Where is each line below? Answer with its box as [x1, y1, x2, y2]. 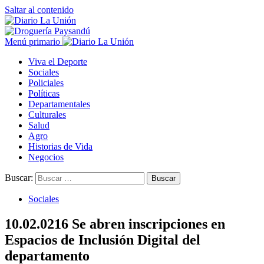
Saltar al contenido [5, 5, 74, 15]
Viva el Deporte [28, 57, 87, 67]
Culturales [28, 110, 66, 120]
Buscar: [5, 173, 33, 183]
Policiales [28, 78, 64, 88]
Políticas [28, 88, 60, 98]
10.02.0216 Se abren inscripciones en [5, 216, 225, 232]
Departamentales [28, 99, 90, 109]
